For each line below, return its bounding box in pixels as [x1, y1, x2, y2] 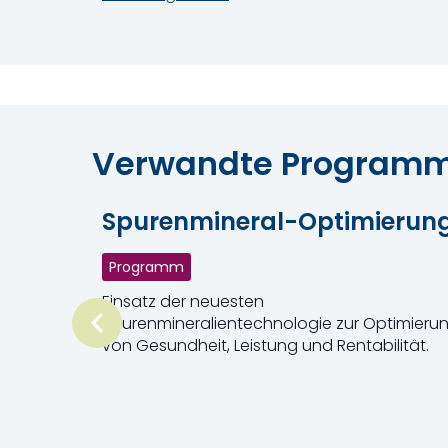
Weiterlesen [102, 374, 192, 398]
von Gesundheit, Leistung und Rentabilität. [102, 333, 429, 357]
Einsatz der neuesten [102, 289, 264, 313]
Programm [109, 256, 184, 277]
